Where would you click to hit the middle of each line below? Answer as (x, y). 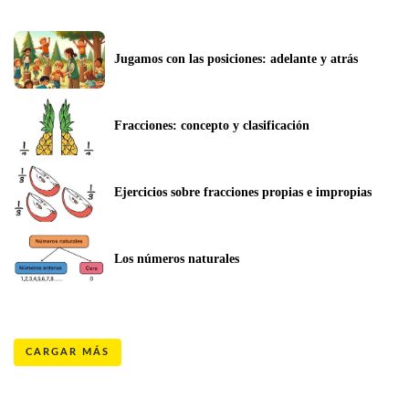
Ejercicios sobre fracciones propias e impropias (243, 192)
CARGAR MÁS (68, 352)
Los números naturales (177, 258)
